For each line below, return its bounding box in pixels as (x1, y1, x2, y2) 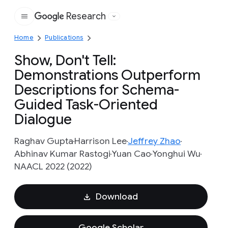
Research (66, 11, 106, 22)
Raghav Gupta (14, 135, 73, 147)
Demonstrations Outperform (14, 66, 201, 84)
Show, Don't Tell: (14, 51, 116, 69)
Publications (45, 34, 83, 41)
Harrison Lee (74, 135, 127, 147)
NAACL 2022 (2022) (14, 161, 92, 172)
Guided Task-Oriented (14, 96, 158, 113)
